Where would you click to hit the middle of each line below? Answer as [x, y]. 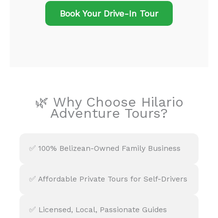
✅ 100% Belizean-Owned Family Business [105, 148]
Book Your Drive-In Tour [109, 13]
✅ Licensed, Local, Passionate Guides [98, 209]
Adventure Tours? [109, 113]
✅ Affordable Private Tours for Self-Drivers [108, 179]
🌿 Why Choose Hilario [109, 102]
